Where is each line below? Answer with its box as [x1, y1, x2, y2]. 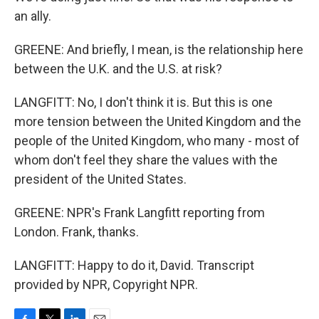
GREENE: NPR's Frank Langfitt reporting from [14, 205, 265, 220]
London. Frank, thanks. [14, 224, 139, 239]
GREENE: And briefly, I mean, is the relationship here [14, 42, 303, 57]
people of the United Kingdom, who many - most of [14, 133, 300, 148]
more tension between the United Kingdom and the [14, 114, 301, 129]
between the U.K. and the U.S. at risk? [14, 61, 222, 76]
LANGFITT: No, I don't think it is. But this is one [14, 95, 273, 110]
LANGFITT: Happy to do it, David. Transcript [14, 258, 254, 273]
